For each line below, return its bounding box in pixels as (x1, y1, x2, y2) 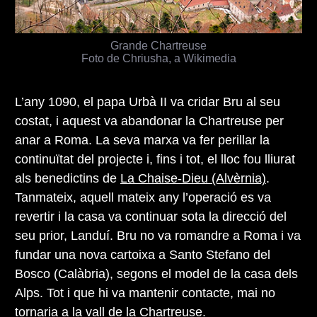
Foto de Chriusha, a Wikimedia (81, 52, 236, 65)
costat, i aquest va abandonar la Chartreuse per (15, 114, 284, 129)
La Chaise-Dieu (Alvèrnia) (120, 171, 266, 186)
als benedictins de (15, 171, 120, 186)
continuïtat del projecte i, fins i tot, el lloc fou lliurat (15, 152, 295, 167)
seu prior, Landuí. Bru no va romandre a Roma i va (15, 229, 301, 243)
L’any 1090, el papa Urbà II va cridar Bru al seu (15, 95, 280, 110)
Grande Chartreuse (110, 39, 207, 52)
